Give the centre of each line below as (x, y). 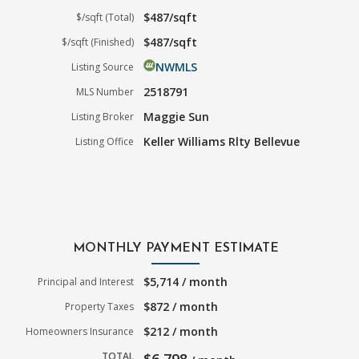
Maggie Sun (177, 116)
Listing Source (103, 67)
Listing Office (105, 141)
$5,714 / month (186, 281)
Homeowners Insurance (80, 331)
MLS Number (105, 91)
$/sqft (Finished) (98, 42)
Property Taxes (100, 306)
